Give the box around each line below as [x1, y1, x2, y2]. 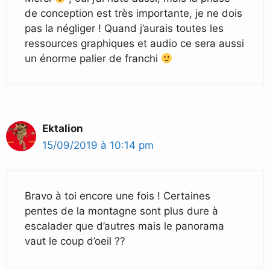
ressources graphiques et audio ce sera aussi [25, 37, 244, 50]
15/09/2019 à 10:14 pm [42, 139, 154, 152]
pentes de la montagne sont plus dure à [25, 204, 218, 217]
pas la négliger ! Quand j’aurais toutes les [25, 22, 224, 35]
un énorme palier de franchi [25, 52, 161, 65]
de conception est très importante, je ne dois [25, 7, 242, 20]
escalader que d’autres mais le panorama [25, 219, 224, 232]
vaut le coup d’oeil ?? [25, 234, 125, 247]
